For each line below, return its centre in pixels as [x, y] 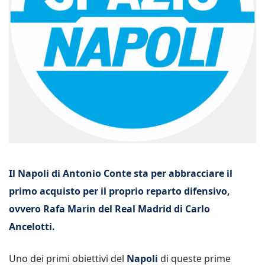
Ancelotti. [32, 227]
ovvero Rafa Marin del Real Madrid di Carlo [109, 209]
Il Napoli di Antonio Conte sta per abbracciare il [121, 173]
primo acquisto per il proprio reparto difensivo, [119, 191]
